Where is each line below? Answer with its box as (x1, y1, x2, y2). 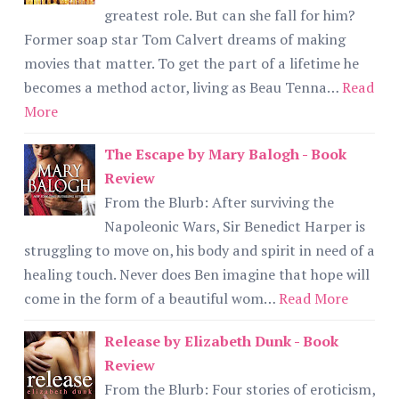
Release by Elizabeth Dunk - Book (104, 330, 338, 351)
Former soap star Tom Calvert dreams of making (24, 28, 346, 49)
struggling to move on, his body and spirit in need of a (24, 240, 375, 260)
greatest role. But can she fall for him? (104, 4, 355, 25)
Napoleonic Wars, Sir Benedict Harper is (104, 216, 365, 236)
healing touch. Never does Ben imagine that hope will (24, 264, 370, 284)
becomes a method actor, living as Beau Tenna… (24, 77, 338, 97)
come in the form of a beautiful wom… (24, 288, 275, 308)
